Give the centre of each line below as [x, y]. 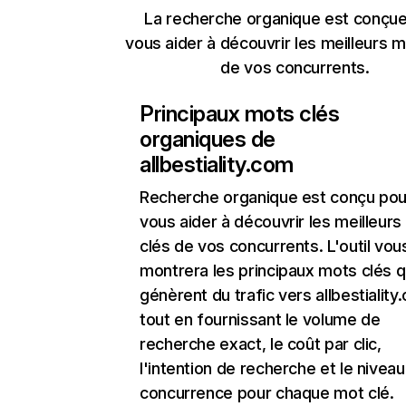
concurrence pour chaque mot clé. [267, 393]
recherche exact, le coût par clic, [261, 344]
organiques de [208, 139]
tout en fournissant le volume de [260, 319]
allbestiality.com [217, 164]
